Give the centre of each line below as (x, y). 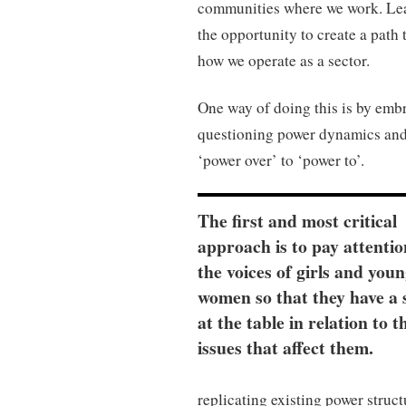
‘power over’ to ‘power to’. (281, 159)
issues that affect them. (286, 348)
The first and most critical (298, 221)
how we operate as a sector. (284, 61)
